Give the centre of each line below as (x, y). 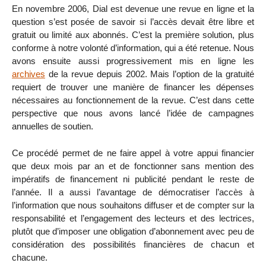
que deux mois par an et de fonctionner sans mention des (133, 166)
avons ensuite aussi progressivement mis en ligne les (133, 61)
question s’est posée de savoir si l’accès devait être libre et (133, 22)
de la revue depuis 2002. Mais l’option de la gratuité (150, 74)
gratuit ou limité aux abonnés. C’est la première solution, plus (133, 35)
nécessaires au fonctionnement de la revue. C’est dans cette (133, 100)
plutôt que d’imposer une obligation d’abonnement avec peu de (133, 231)
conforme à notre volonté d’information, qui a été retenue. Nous (133, 48)
